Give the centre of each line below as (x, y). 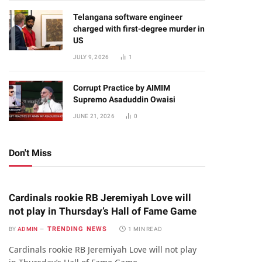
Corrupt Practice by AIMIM (122, 88)
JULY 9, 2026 (91, 57)
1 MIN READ (145, 229)
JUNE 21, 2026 (94, 116)
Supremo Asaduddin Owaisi (124, 99)
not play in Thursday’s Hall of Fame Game (103, 211)
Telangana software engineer (128, 17)
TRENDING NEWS (77, 229)
